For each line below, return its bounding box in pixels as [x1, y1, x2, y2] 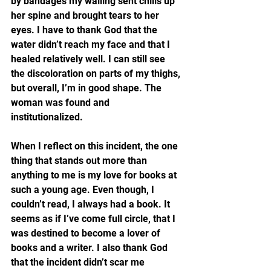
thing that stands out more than [11, 155, 149, 166]
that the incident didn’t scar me [11, 256, 147, 268]
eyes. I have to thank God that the [11, 24, 160, 36]
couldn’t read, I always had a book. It [11, 198, 172, 210]
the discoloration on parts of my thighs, [11, 68, 183, 79]
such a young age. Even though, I [11, 184, 157, 195]
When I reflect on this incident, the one [11, 140, 180, 152]
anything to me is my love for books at [11, 169, 179, 181]
